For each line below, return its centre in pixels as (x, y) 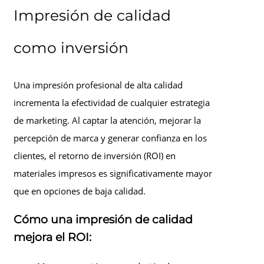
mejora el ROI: (52, 237)
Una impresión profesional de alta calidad (98, 85)
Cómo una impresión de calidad (103, 220)
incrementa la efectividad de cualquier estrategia (112, 103)
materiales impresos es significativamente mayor (113, 174)
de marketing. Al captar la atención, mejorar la (107, 121)
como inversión (71, 47)
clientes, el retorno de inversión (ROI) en (95, 156)
